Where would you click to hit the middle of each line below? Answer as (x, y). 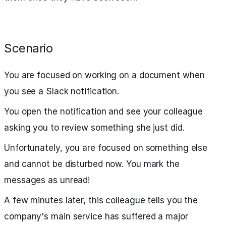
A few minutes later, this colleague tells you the (101, 200)
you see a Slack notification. (62, 91)
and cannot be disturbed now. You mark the (92, 164)
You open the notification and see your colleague (104, 111)
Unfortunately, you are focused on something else (106, 148)
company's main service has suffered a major (96, 216)
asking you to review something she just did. (94, 128)
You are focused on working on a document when (104, 75)
